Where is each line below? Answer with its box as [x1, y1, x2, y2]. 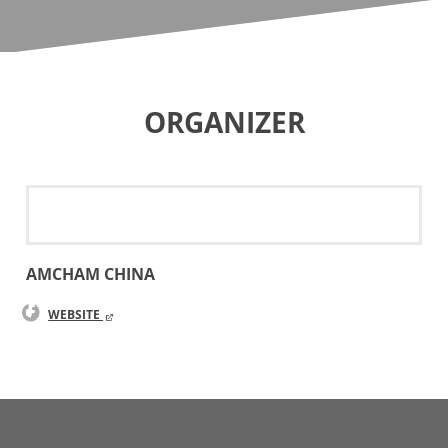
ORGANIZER [143, 103, 305, 142]
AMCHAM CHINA [26, 263, 156, 285]
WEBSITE [48, 306, 104, 323]
